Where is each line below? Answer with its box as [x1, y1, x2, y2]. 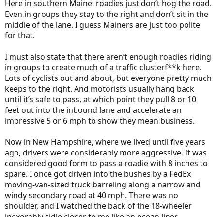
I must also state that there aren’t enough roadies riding [5, 51, 211, 62]
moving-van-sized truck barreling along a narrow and [5, 179, 201, 190]
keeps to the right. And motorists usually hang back [5, 83, 194, 94]
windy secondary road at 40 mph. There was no [5, 189, 178, 201]
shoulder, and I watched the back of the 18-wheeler [5, 200, 192, 211]
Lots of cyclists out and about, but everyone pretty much [5, 72, 212, 83]
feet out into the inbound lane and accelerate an [5, 104, 182, 115]
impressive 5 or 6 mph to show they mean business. [5, 115, 195, 126]
